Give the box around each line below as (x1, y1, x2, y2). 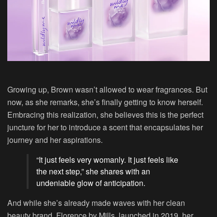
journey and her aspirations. (7, 134, 103, 146)
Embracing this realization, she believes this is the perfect (7, 109, 203, 121)
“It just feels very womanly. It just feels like (36, 154, 178, 166)
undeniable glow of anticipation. (36, 177, 145, 189)
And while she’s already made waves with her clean (7, 197, 185, 209)
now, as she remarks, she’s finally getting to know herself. (7, 96, 203, 108)
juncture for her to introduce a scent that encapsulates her (7, 122, 203, 133)
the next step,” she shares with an (36, 166, 150, 177)
